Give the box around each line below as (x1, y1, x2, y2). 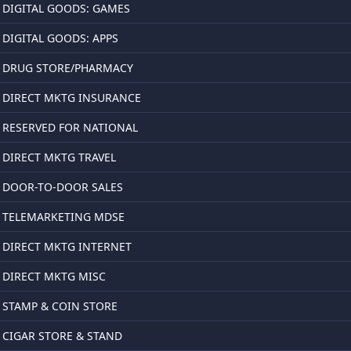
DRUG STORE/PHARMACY (2, 60, 133, 75)
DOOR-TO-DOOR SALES (2, 179, 123, 194)
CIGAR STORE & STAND (2, 328, 122, 343)
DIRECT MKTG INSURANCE (2, 90, 141, 105)
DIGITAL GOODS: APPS (2, 31, 118, 45)
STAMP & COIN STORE (2, 299, 118, 313)
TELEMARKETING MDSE (2, 209, 125, 224)
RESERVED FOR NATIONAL (2, 120, 138, 135)
